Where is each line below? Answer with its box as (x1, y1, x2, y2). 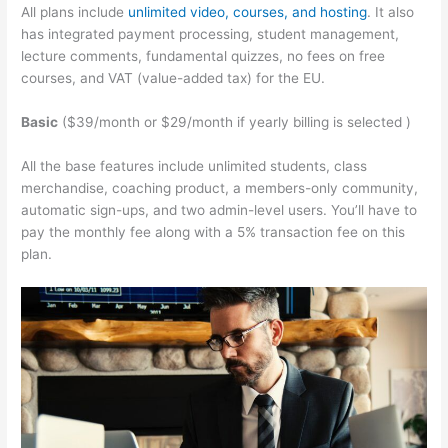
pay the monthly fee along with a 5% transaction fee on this (21, 223, 406, 240)
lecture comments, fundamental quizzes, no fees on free (21, 48, 386, 65)
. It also (367, 4, 415, 21)
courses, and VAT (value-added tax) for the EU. (21, 70, 326, 87)
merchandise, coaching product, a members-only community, (21, 179, 419, 196)
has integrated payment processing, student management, (21, 26, 400, 43)
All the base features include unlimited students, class (21, 157, 368, 174)
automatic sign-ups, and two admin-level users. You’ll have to (21, 201, 418, 218)
